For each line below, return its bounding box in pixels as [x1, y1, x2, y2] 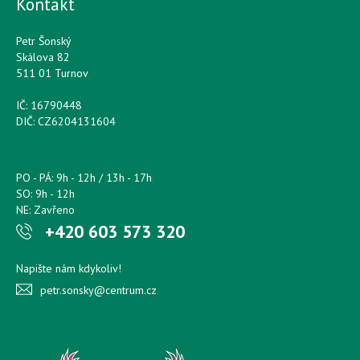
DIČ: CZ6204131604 [16, 114, 116, 129]
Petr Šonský [16, 34, 72, 48]
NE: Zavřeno [16, 202, 75, 217]
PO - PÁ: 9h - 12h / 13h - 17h [16, 170, 152, 185]
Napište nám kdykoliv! [16, 261, 121, 276]
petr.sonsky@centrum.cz [40, 283, 157, 297]
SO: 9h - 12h [16, 186, 75, 201]
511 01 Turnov [16, 66, 88, 80]
